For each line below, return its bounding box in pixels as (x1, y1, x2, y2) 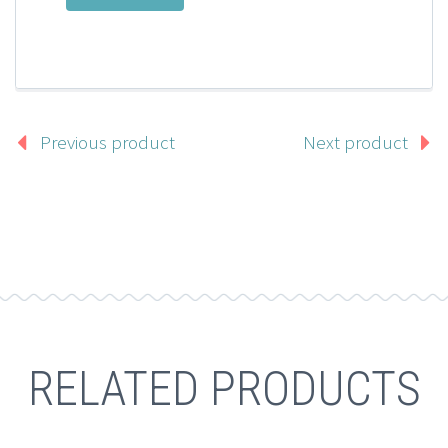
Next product (303, 130, 408, 155)
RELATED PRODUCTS (27, 359, 421, 417)
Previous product (40, 130, 175, 155)
